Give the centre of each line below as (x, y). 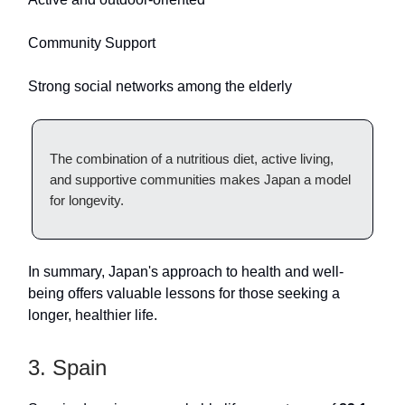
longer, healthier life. (93, 316)
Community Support (92, 43)
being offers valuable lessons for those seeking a (184, 294)
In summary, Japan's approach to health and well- (186, 272)
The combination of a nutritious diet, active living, (192, 159)
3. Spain (67, 368)
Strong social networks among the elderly (160, 87)
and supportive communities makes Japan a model (200, 180)
